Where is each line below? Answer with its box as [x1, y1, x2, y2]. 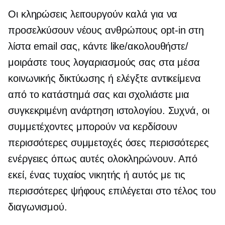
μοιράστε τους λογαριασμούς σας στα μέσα [8, 57, 200, 68]
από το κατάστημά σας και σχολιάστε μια [8, 89, 190, 100]
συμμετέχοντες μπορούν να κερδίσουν [8, 121, 177, 132]
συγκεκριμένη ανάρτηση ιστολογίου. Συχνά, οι [8, 105, 209, 116]
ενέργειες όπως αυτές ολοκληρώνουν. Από [8, 153, 198, 164]
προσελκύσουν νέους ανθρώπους [8, 25, 161, 36]
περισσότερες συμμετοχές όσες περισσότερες [8, 137, 209, 148]
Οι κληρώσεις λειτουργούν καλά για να [8, 9, 178, 20]
